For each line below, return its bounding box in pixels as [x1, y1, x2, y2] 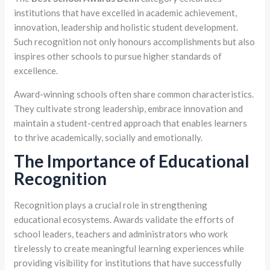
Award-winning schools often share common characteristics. [14, 89, 254, 100]
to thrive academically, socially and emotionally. [14, 132, 203, 143]
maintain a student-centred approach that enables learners [14, 118, 248, 129]
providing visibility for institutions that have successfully [14, 257, 242, 269]
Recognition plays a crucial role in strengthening [14, 199, 208, 211]
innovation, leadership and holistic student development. [14, 22, 239, 33]
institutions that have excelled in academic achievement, [14, 7, 237, 19]
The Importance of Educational [14, 151, 250, 172]
